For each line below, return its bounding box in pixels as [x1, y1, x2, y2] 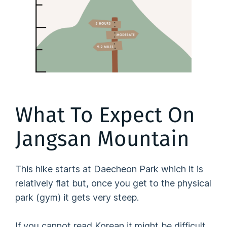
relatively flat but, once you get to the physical [15, 178, 212, 189]
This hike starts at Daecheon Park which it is [15, 164, 204, 175]
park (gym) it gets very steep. [15, 192, 139, 203]
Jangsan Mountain [15, 126, 190, 152]
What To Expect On [15, 102, 196, 128]
